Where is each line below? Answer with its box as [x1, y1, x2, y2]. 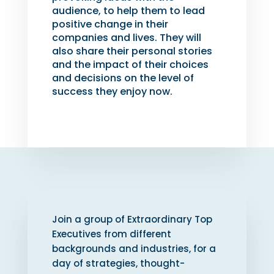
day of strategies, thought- [51, 257, 185, 270]
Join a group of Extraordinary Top [51, 213, 212, 226]
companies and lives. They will [51, 31, 201, 45]
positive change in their [51, 17, 168, 32]
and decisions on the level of [51, 71, 194, 86]
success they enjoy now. [51, 84, 172, 99]
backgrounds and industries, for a [51, 242, 216, 256]
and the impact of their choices [51, 57, 209, 72]
